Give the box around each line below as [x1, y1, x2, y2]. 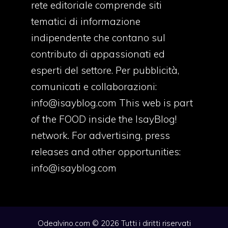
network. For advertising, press [31, 129, 170, 141]
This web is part [116, 96, 193, 109]
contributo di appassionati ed [31, 47, 165, 60]
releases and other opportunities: [31, 145, 181, 158]
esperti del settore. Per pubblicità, [31, 64, 179, 76]
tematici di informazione [31, 15, 140, 27]
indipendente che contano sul [31, 31, 165, 44]
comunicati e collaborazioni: [31, 80, 157, 93]
